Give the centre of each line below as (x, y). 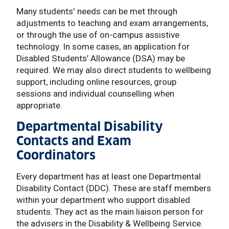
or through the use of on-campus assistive (98, 35)
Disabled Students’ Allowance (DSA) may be (101, 58)
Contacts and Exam (74, 141)
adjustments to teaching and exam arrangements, (112, 23)
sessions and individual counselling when (95, 93)
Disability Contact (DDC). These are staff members (114, 188)
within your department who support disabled (103, 200)
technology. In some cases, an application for (103, 46)
